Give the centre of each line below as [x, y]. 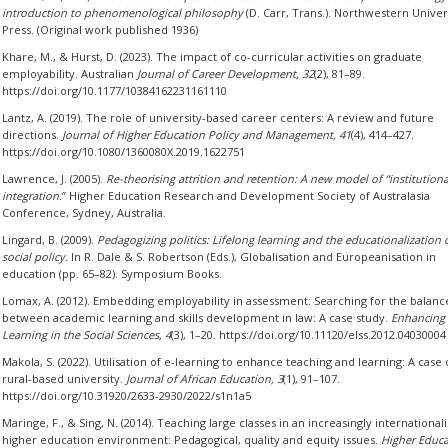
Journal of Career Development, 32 [225, 73]
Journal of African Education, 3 [204, 378]
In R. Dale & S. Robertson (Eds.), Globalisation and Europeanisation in [253, 256]
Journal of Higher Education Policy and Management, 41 [206, 134]
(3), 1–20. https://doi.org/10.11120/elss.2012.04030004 [308, 334]
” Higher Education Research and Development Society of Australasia [245, 195]
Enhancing [417, 317]
